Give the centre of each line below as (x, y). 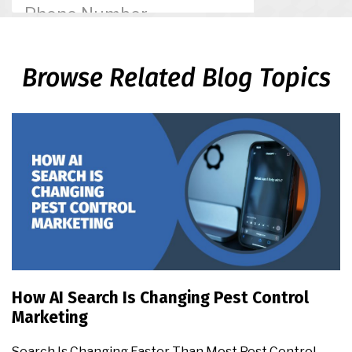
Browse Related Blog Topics (176, 77)
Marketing (50, 317)
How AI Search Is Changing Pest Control (160, 297)
